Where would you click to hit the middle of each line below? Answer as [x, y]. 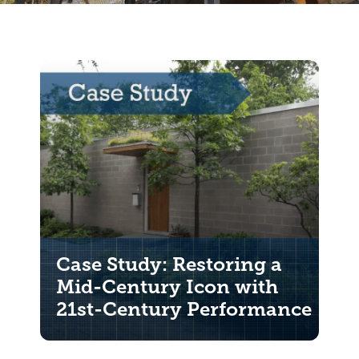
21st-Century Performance [184, 309]
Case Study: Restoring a [169, 264]
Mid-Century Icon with [167, 287]
